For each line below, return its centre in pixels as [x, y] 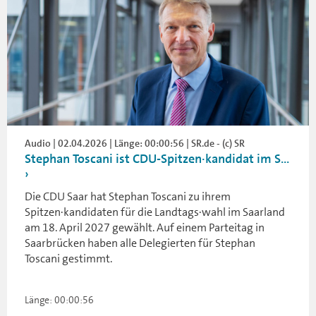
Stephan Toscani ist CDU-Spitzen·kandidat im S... [157, 159]
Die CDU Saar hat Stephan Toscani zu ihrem [128, 196]
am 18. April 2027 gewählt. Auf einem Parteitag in [145, 227]
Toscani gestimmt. [68, 259]
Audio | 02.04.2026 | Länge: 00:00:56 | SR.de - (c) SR [135, 143]
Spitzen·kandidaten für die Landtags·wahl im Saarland [155, 212]
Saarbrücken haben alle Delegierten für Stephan [140, 243]
